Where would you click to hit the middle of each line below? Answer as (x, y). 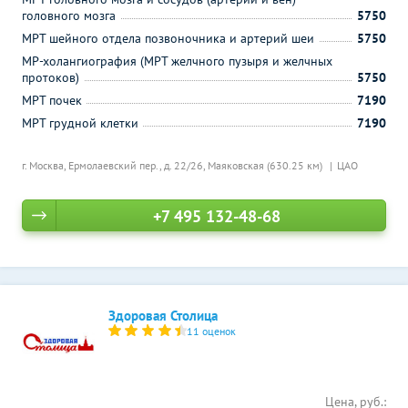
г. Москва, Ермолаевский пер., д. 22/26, (115, 165)
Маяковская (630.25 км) (266, 165)
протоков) (51, 77)
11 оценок (212, 331)
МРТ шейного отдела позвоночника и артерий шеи (168, 38)
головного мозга (69, 15)
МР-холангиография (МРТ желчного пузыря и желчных (177, 61)
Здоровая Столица (163, 316)
